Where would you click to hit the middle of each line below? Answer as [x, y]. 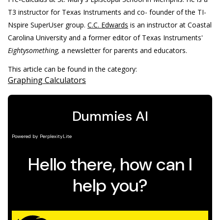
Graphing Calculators [47, 80]
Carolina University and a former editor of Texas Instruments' [105, 37]
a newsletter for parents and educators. [123, 50]
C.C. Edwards [108, 25]
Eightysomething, [34, 50]
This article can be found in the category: [73, 69]
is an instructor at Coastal [170, 25]
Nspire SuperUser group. [47, 25]
